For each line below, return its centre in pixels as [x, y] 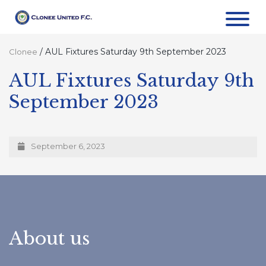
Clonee [23, 51]
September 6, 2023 [67, 146]
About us [49, 238]
